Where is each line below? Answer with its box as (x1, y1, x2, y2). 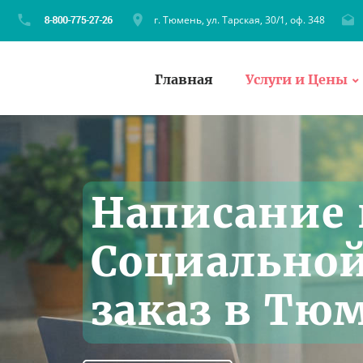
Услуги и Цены (246, 70, 348, 88)
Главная (155, 70, 213, 88)
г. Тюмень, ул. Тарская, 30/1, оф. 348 (154, 13, 325, 27)
